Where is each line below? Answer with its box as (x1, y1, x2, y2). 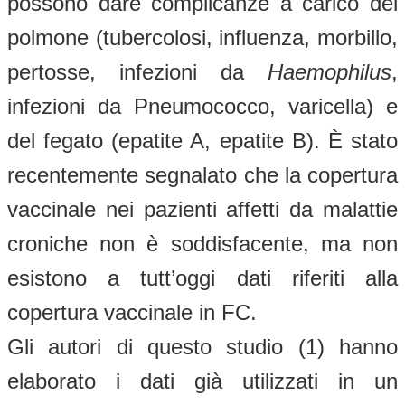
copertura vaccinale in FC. (7, 299, 257, 325)
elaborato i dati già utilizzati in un (7, 368, 398, 393)
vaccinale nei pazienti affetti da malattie (7, 196, 398, 221)
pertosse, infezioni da (7, 59, 268, 84)
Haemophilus (268, 59, 391, 84)
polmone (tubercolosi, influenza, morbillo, (7, 24, 398, 50)
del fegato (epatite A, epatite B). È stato (7, 127, 398, 153)
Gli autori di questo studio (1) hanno (7, 334, 398, 359)
